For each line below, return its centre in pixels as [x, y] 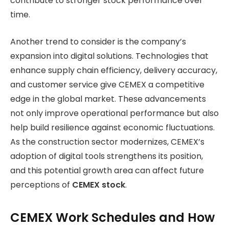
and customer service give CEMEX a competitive [107, 84]
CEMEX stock [99, 185]
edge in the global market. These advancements [108, 99]
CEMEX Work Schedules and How [112, 218]
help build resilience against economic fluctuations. [112, 127]
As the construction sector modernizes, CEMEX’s [107, 142]
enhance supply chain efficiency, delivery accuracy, [114, 70]
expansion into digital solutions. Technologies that [109, 56]
